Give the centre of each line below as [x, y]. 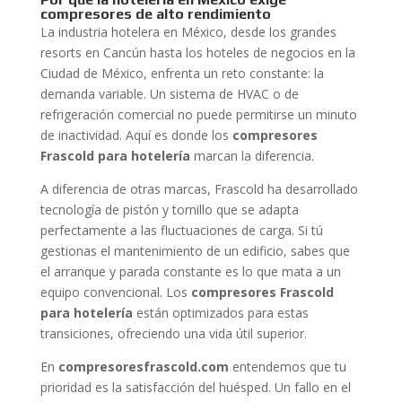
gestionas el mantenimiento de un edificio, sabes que [195, 251]
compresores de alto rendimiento [155, 14]
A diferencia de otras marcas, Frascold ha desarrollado [199, 189]
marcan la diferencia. [252, 156]
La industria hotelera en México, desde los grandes [188, 32]
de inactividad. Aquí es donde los [136, 135]
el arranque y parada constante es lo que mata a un [190, 271]
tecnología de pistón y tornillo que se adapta [169, 210]
